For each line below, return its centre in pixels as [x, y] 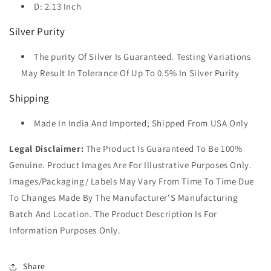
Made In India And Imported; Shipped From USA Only [141, 123]
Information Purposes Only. [65, 230]
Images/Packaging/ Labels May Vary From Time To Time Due [132, 181]
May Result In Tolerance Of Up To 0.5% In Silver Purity [130, 73]
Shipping [29, 98]
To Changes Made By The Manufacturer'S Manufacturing [124, 197]
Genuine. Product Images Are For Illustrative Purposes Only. [131, 165]
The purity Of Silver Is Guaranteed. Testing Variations [142, 56]
